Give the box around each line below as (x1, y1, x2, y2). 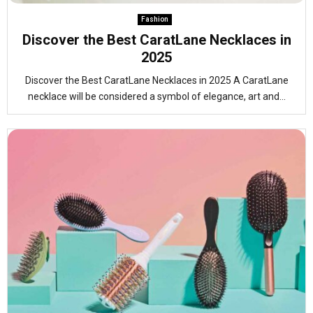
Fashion (141, 15, 168, 23)
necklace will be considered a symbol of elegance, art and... (27, 91, 286, 102)
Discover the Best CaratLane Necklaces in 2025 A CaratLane (24, 75, 289, 86)
